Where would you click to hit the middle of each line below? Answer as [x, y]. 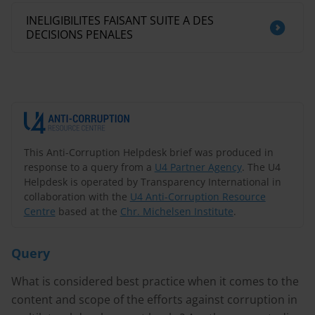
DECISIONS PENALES [79, 34]
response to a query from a [89, 167]
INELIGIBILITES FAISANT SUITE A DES [120, 20]
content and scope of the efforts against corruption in [154, 300]
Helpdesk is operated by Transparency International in [152, 181]
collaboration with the [77, 196]
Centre [39, 211]
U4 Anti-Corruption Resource [198, 196]
